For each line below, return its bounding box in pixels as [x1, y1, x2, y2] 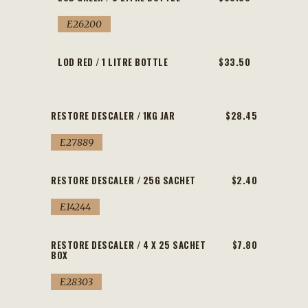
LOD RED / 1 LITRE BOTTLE [58, 55, 168, 69]
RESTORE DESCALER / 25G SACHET [51, 173, 196, 187]
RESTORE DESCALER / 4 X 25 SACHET [51, 238, 206, 252]
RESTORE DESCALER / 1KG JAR [51, 109, 175, 122]
